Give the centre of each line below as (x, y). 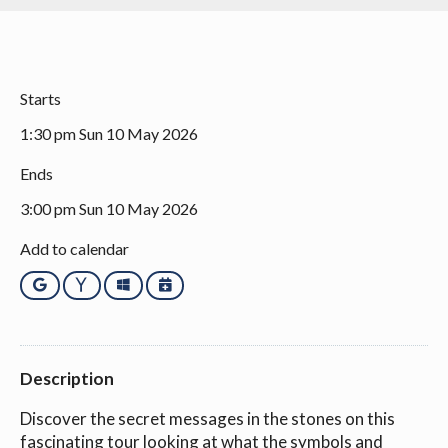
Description (67, 378)
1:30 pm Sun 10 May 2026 (109, 133)
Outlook (157, 284)
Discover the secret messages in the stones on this (207, 418)
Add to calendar (74, 248)
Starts (40, 98)
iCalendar (203, 284)
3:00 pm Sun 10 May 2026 (109, 208)
